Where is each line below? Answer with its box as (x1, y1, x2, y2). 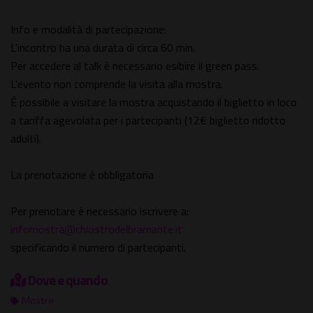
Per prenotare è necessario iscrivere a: (10, 203, 189, 220)
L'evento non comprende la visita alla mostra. (10, 75, 223, 93)
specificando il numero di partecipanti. (10, 239, 186, 256)
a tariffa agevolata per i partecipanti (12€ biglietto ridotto (10, 112, 286, 129)
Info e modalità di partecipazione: (10, 21, 166, 38)
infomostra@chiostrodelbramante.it (10, 221, 182, 238)
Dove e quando (28, 270, 108, 291)
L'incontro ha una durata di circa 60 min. (10, 39, 195, 57)
